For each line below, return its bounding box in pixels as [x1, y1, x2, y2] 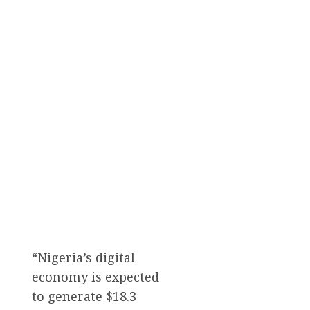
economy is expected [32, 268, 159, 285]
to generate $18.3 [32, 287, 136, 304]
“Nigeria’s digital [32, 248, 135, 266]
